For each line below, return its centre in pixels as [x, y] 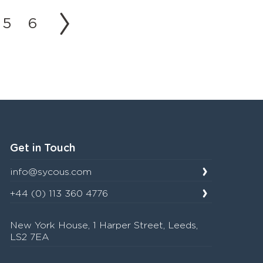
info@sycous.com [51, 172]
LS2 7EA [30, 237]
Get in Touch [43, 148]
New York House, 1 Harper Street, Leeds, [104, 225]
